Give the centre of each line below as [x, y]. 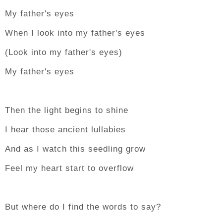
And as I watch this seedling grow [75, 149]
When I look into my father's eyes [75, 33]
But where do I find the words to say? [83, 207]
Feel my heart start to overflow [69, 168]
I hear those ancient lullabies [65, 130]
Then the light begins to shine [67, 110]
